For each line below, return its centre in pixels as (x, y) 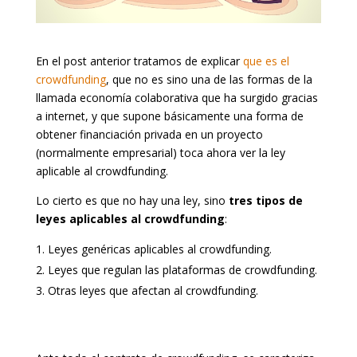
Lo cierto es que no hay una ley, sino (132, 200)
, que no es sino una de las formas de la (209, 79)
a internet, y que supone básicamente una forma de (169, 116)
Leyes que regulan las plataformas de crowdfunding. (182, 269)
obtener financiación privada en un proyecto (149, 134)
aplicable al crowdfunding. (102, 171)
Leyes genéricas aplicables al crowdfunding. (159, 249)
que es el (266, 61)
